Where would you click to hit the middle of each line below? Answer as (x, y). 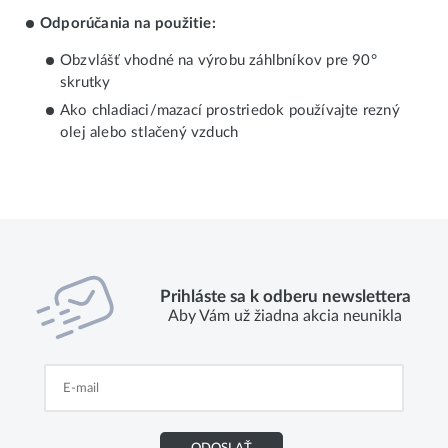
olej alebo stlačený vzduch (149, 133)
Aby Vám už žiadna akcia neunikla (285, 316)
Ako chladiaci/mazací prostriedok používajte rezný (230, 111)
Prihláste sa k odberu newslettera (285, 297)
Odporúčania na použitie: (128, 24)
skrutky (85, 83)
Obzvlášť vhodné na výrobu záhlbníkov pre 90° (218, 61)
